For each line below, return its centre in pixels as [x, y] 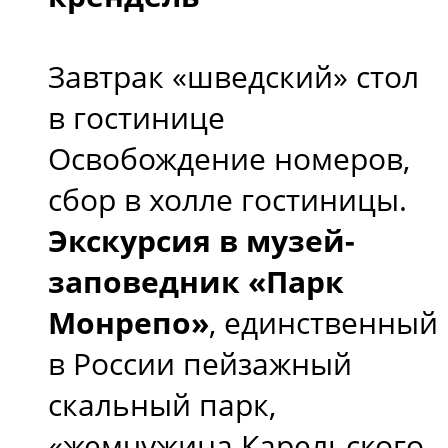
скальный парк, [162, 404]
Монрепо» [128, 322]
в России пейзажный [200, 363]
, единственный [323, 322]
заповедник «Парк [196, 281]
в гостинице [136, 117]
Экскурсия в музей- [201, 240]
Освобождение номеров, [229, 158]
